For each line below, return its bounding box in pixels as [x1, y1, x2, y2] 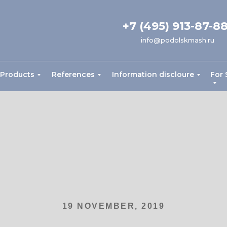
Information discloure [112, 70, 194, 79]
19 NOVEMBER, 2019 [62, 202, 165, 210]
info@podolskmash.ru [141, 36, 214, 44]
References [52, 70, 95, 79]
